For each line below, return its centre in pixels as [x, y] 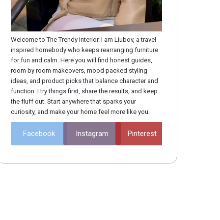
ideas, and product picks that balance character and [85, 81]
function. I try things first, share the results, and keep [84, 91]
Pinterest [142, 133]
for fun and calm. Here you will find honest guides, [82, 60]
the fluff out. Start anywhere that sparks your [74, 101]
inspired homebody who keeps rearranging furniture [85, 50]
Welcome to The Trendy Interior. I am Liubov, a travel [84, 39]
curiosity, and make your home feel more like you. [81, 111]
